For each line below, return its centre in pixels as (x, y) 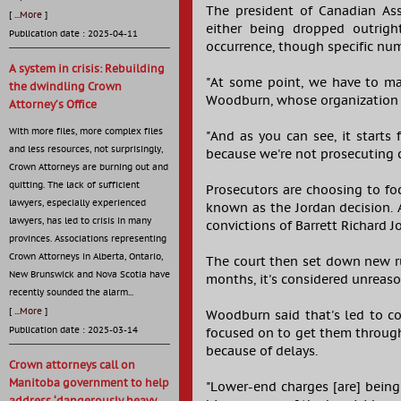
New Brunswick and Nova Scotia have (90, 275)
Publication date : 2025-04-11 (73, 34)
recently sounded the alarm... (73, 293)
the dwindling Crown (65, 87)
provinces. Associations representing (88, 239)
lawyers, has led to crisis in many (80, 221)
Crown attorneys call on (72, 365)
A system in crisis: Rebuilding (87, 69)
